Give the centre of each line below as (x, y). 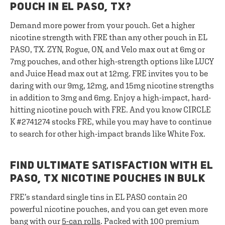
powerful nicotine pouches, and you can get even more (109, 209)
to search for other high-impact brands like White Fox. (108, 134)
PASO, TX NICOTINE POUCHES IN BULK (108, 179)
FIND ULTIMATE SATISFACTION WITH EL (112, 166)
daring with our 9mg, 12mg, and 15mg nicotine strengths (112, 85)
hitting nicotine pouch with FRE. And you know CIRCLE (110, 109)
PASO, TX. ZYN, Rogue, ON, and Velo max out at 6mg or (107, 49)
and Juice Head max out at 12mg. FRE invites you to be (109, 73)
